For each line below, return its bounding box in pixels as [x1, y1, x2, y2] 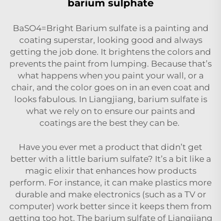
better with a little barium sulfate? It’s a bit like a [10, 153, 211, 164]
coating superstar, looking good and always [19, 35, 202, 45]
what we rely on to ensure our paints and [26, 106, 195, 116]
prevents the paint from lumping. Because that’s [9, 58, 212, 69]
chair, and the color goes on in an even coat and [11, 82, 210, 92]
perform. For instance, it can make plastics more [9, 177, 212, 187]
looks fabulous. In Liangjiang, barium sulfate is [14, 94, 207, 104]
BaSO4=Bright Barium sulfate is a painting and [12, 23, 209, 33]
